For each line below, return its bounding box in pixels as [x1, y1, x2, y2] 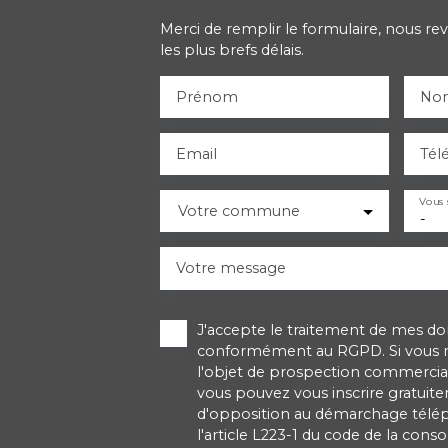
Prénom [176, 87, 238, 106]
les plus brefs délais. [160, 40, 304, 59]
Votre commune [178, 201, 300, 220]
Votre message [176, 258, 286, 277]
